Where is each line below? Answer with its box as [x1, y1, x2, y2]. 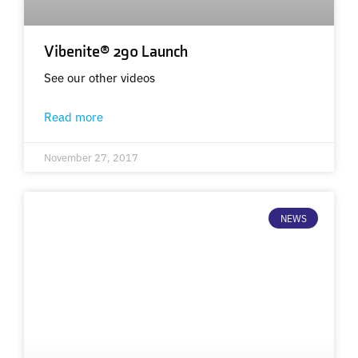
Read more [44, 107, 103, 125]
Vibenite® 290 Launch [44, 42, 188, 62]
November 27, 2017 [44, 149, 138, 165]
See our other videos [44, 68, 155, 86]
